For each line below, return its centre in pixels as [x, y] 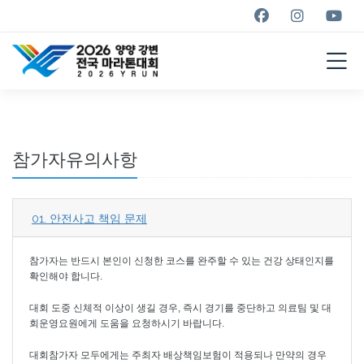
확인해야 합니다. [66, 277]
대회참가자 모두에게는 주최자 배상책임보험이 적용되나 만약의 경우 [178, 355]
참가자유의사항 [75, 159]
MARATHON [182, 27]
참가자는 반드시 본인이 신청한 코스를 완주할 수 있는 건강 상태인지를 [182, 261]
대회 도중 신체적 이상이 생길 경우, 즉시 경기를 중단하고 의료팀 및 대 [180, 308]
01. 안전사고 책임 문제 [89, 219]
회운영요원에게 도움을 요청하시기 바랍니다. [127, 324]
